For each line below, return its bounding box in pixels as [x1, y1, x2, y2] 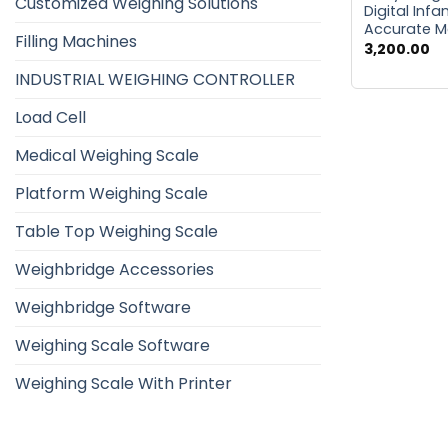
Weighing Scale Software [15, 334, 210, 358]
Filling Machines [15, 30, 137, 54]
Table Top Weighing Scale [15, 220, 218, 244]
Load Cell [15, 106, 86, 130]
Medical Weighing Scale [15, 144, 199, 168]
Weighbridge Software [15, 296, 191, 320]
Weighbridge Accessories [15, 258, 214, 282]
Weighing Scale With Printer [15, 372, 232, 396]
